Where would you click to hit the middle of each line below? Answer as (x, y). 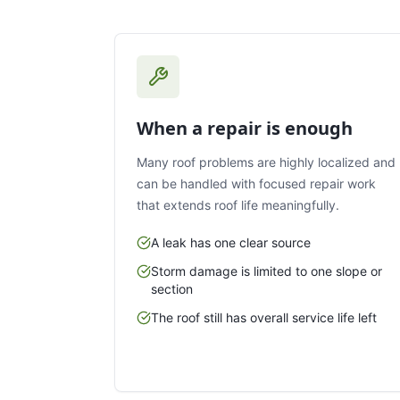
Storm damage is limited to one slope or (267, 271)
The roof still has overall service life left (264, 317)
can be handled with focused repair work (256, 183)
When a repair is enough (245, 128)
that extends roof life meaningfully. (238, 204)
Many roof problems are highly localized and (266, 162)
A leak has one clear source (231, 242)
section (172, 288)
